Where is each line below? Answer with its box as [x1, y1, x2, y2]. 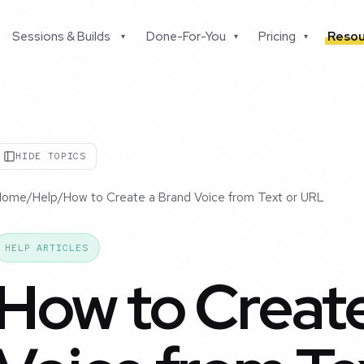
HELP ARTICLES [4, 241, 89, 255]
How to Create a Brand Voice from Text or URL [63, 189, 324, 206]
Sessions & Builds [12, 28, 111, 45]
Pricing [258, 28, 297, 45]
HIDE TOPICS [15, 149, 87, 163]
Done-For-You [145, 28, 226, 45]
